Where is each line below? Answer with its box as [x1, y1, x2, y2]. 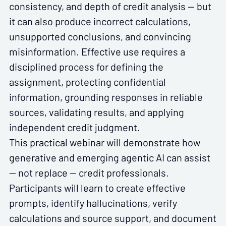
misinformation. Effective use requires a [9, 44, 185, 60]
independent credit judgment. [9, 120, 140, 135]
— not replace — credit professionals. [9, 165, 169, 181]
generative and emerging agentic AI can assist [9, 150, 210, 165]
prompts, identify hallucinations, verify [9, 195, 177, 211]
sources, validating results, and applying [9, 104, 184, 120]
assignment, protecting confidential [9, 74, 166, 90]
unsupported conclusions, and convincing [9, 29, 191, 44]
